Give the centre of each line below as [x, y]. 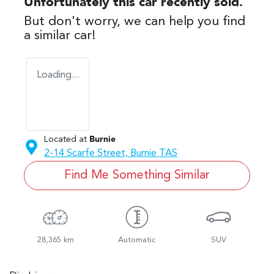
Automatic [137, 240]
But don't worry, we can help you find [135, 21]
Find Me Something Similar [137, 175]
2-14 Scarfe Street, [87, 153]
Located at [65, 139]
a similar [49, 35]
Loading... [58, 75]
